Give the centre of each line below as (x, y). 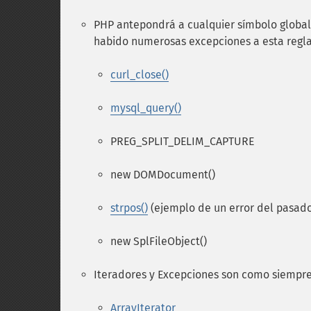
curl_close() (140, 75)
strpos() (129, 208)
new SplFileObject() (159, 241)
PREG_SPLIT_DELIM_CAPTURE (182, 141)
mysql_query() (146, 108)
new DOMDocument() (163, 175)
